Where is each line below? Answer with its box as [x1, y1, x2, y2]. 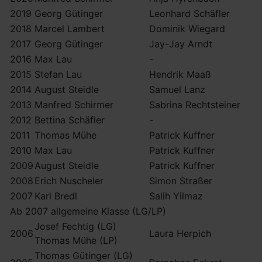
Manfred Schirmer [35, 99, 113, 111]
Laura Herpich [149, 227, 214, 239]
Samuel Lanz [149, 84, 205, 95]
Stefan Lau [35, 68, 82, 80]
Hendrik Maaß [149, 68, 211, 80]
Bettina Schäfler [35, 114, 105, 126]
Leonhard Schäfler [149, 8, 230, 19]
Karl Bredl [35, 190, 77, 202]
